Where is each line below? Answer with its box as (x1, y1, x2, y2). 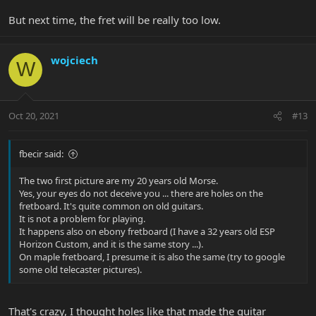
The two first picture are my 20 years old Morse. (19, 174, 218, 188)
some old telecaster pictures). (19, 263, 142, 276)
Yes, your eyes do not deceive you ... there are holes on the (19, 187, 263, 200)
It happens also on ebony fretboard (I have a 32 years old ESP (19, 225, 275, 238)
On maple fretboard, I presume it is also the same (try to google (19, 250, 285, 264)
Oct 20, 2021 (8, 109, 59, 123)
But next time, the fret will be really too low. (8, 12, 221, 27)
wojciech (51, 52, 98, 67)
